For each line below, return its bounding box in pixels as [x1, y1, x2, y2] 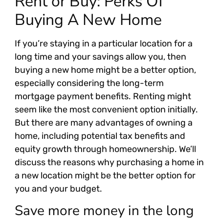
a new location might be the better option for [15, 170, 196, 181]
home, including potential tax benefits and [15, 131, 185, 142]
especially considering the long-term [15, 78, 164, 89]
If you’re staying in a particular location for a [15, 38, 193, 49]
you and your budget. [15, 183, 102, 195]
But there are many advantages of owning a [15, 117, 193, 129]
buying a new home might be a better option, [15, 65, 196, 76]
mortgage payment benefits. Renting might [15, 91, 191, 102]
